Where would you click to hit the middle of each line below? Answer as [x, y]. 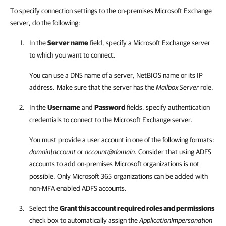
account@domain [110, 152]
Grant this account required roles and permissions [137, 208]
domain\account [52, 152]
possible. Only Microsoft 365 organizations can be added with [119, 176]
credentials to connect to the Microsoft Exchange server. [111, 120]
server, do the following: [45, 23]
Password [110, 107]
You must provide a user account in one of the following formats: [122, 140]
